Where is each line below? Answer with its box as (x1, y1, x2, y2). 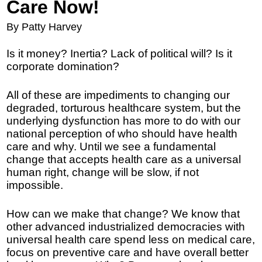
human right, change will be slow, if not (6, 166, 199, 179)
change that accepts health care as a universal (6, 153, 242, 166)
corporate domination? (6, 60, 120, 73)
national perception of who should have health (6, 127, 238, 140)
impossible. (6, 179, 64, 192)
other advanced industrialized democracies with (6, 220, 246, 233)
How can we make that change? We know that (6, 208, 240, 220)
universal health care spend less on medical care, (6, 233, 256, 246)
